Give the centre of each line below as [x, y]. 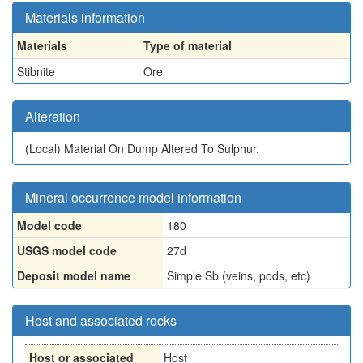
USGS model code [67, 250]
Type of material [188, 45]
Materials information [85, 17]
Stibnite [36, 71]
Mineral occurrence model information [133, 197]
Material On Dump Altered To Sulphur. [162, 148]
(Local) [45, 148]
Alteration [53, 116]
